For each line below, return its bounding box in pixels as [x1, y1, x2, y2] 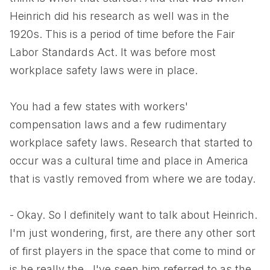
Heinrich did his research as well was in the [10, 10, 229, 22]
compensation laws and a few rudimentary [10, 118, 227, 131]
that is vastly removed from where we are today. [10, 172, 256, 185]
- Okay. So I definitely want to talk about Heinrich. [10, 209, 257, 221]
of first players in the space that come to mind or [10, 245, 256, 257]
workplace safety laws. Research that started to [10, 136, 253, 149]
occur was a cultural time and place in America [10, 154, 248, 167]
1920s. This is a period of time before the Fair [10, 28, 235, 40]
